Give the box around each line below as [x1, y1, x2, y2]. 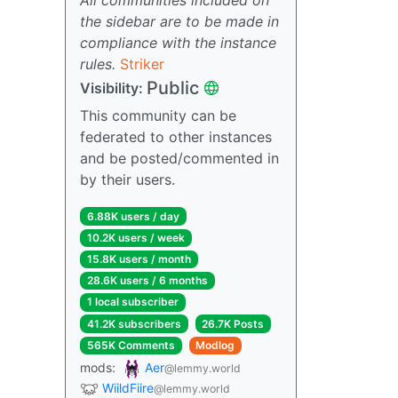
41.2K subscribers [86, 316, 181, 330]
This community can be [80, 106, 236, 124]
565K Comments [86, 338, 175, 352]
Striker [120, 54, 164, 73]
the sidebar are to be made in [80, 12, 279, 30]
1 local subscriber [86, 295, 179, 309]
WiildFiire [102, 379, 154, 395]
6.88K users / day [86, 209, 179, 223]
